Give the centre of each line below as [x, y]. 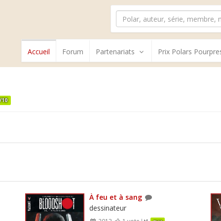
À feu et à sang [115, 197]
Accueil [39, 52]
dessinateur [108, 208]
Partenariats [115, 52]
